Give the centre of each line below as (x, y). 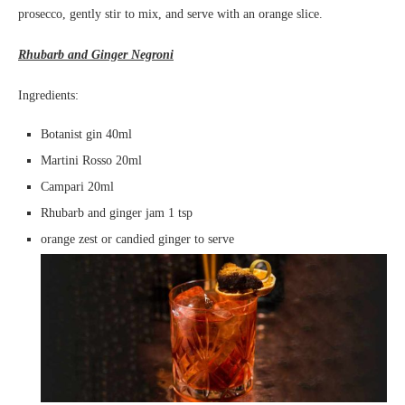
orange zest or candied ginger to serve (137, 239)
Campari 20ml (77, 186)
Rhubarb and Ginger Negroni (96, 54)
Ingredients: (48, 95)
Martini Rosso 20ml (91, 160)
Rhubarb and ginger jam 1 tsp (117, 212)
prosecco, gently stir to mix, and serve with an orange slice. (170, 14)
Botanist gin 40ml (86, 134)
